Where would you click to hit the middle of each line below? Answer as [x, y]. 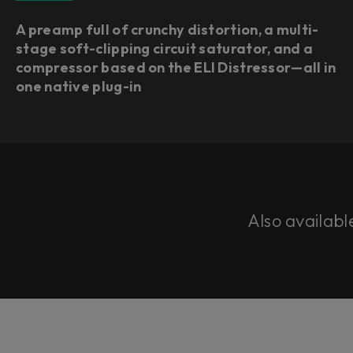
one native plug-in [79, 86]
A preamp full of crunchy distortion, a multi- [167, 30]
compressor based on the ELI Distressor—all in [176, 67]
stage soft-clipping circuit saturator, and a [165, 48]
